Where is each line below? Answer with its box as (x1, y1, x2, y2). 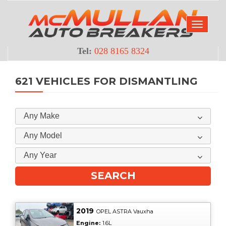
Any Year (24, 150, 56, 159)
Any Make (24, 111, 60, 121)
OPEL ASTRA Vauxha (96, 208, 153, 215)
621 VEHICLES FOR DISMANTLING (15, 75, 198, 87)
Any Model (24, 131, 62, 140)
